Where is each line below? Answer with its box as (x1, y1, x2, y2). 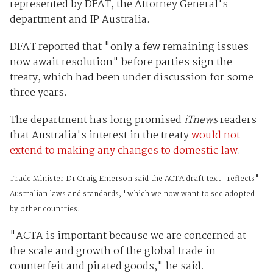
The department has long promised (9, 112, 184, 129)
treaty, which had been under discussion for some (9, 69, 253, 87)
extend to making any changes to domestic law (9, 143, 238, 160)
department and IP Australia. (9, 12, 150, 29)
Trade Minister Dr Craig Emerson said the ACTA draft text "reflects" (9, 173, 259, 186)
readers (219, 112, 257, 129)
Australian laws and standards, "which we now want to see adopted (9, 188, 255, 201)
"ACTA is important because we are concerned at (9, 228, 246, 245)
